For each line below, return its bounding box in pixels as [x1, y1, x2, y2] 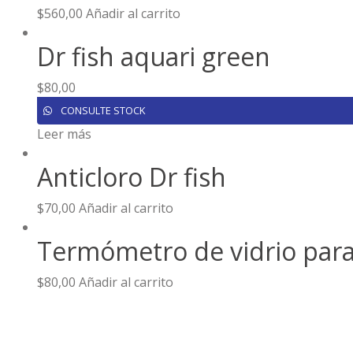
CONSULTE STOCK [58, 102, 145, 117]
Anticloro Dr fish [37, 159, 226, 194]
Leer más [37, 124, 91, 143]
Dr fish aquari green [37, 39, 270, 73]
